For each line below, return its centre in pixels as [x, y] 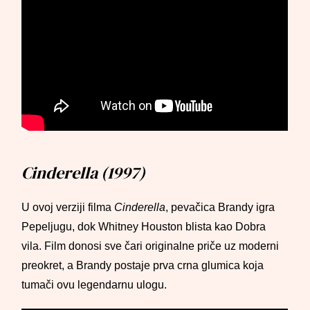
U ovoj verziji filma [68, 207]
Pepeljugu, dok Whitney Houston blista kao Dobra [144, 227]
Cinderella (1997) [84, 173]
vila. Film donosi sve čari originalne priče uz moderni [151, 246]
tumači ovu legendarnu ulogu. [94, 285]
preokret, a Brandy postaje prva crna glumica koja [143, 265]
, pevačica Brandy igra [220, 207]
